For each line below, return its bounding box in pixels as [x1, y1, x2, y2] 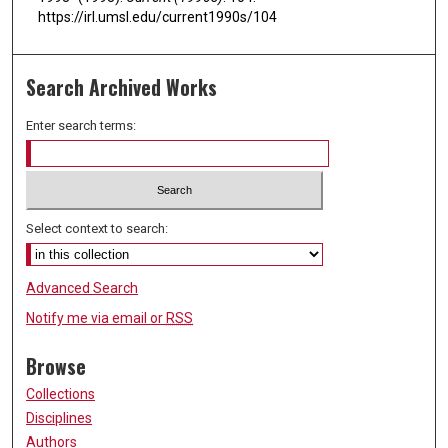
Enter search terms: [26, 118, 137, 134]
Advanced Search [26, 279, 139, 296]
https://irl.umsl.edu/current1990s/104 [38, 8, 277, 25]
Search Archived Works [26, 73, 218, 103]
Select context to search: [26, 220, 169, 236]
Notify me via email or [26, 309, 167, 326]
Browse [26, 351, 87, 381]
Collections [26, 385, 96, 402]
